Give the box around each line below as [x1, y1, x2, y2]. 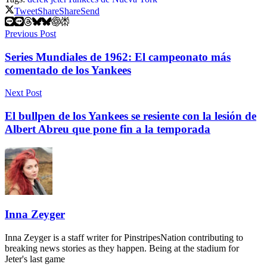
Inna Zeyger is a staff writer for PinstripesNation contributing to [5, 232, 243, 243]
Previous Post [5, 28, 56, 39]
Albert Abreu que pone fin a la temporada [5, 123, 210, 136]
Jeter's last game [5, 254, 65, 265]
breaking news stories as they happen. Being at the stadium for [5, 243, 239, 254]
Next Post [5, 88, 42, 98]
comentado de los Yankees [5, 63, 131, 76]
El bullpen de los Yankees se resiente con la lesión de [5, 110, 256, 123]
